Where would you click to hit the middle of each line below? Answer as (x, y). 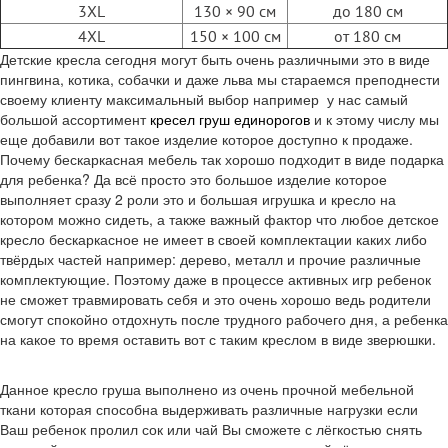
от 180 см (367, 35)
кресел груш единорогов (230, 118)
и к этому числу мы (374, 118)
